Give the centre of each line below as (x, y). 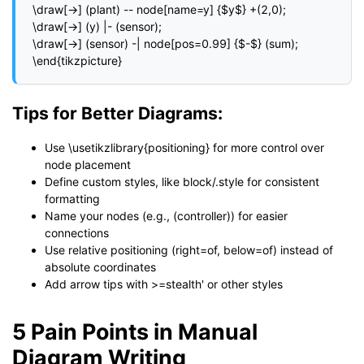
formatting (72, 198)
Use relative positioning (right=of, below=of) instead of (189, 249)
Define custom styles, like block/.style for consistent (182, 181)
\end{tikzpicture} (77, 61)
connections (77, 232)
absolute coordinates (100, 266)
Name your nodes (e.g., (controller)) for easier (166, 215)
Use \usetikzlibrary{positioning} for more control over (184, 147)
